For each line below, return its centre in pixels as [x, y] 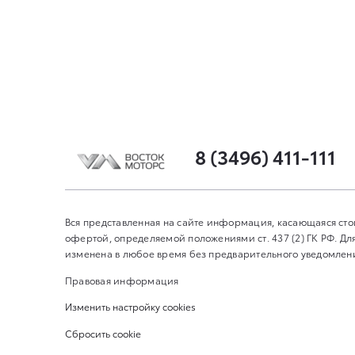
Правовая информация [122, 280]
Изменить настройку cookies [130, 307]
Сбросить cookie [103, 333]
